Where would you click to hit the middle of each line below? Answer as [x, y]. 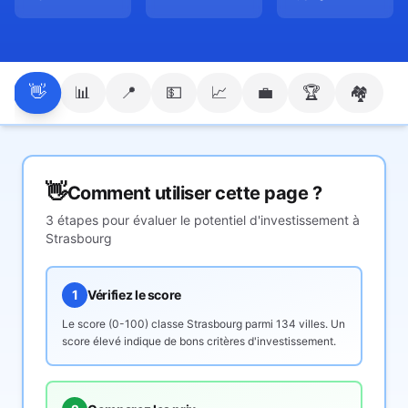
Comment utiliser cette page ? [194, 193]
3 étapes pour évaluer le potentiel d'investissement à [203, 220]
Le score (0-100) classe [124, 324]
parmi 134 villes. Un [294, 324]
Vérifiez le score [135, 295]
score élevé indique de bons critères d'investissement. [199, 341]
